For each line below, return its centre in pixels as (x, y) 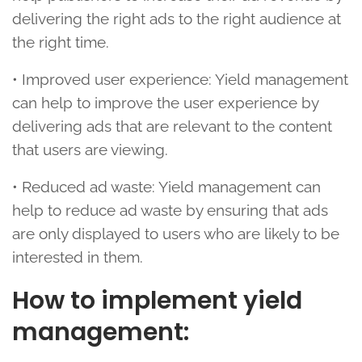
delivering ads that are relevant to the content (172, 126)
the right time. (61, 42)
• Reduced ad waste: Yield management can (166, 187)
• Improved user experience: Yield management (180, 80)
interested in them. (78, 257)
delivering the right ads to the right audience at (177, 19)
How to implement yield (157, 301)
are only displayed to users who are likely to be (176, 234)
